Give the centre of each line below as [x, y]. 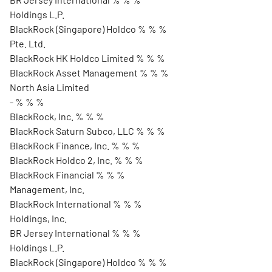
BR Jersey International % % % [75, 233]
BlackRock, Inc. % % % [57, 116]
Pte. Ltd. [28, 43]
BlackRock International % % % [76, 204]
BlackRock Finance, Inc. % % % [75, 145]
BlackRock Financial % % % [67, 175]
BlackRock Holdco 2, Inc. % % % [76, 160]
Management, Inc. [47, 189]
